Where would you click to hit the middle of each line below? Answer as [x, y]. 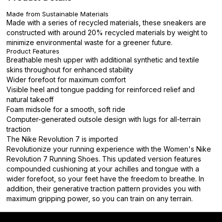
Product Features [33, 51]
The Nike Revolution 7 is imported [62, 139]
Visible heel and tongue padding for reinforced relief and [101, 89]
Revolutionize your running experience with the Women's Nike [109, 149]
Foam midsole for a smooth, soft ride [66, 109]
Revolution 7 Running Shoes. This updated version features [104, 159]
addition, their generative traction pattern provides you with [104, 189]
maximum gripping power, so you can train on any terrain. [100, 198]
